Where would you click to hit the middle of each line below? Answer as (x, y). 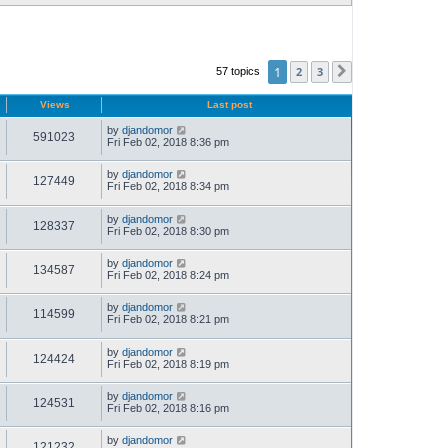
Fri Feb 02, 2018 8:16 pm (168, 407)
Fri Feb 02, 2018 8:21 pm (168, 319)
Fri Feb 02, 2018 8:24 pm (168, 275)
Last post (229, 105)
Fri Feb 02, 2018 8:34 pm (168, 186)
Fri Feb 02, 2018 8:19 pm (168, 363)
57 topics (239, 71)
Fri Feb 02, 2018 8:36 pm (168, 142)
